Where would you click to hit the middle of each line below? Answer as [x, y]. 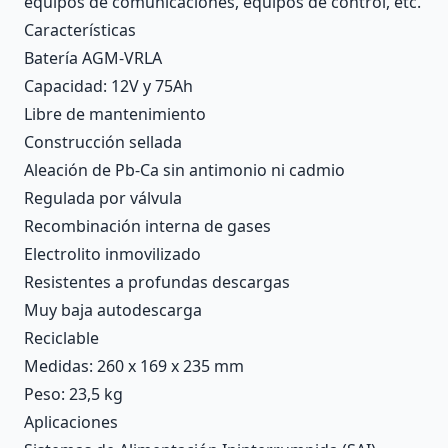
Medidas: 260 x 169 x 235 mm [134, 366]
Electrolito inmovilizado [112, 254]
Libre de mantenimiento [115, 114]
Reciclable [61, 338]
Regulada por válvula [103, 198]
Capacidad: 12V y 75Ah [108, 86]
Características [80, 30]
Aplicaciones [71, 422]
